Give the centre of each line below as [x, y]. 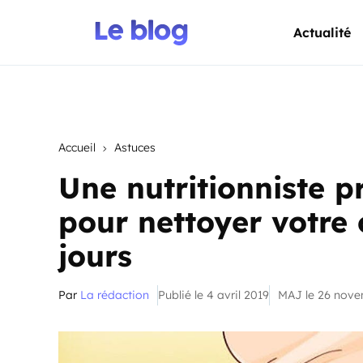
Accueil [77, 147]
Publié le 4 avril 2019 [214, 295]
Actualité [322, 32]
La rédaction [115, 295]
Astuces [135, 147]
